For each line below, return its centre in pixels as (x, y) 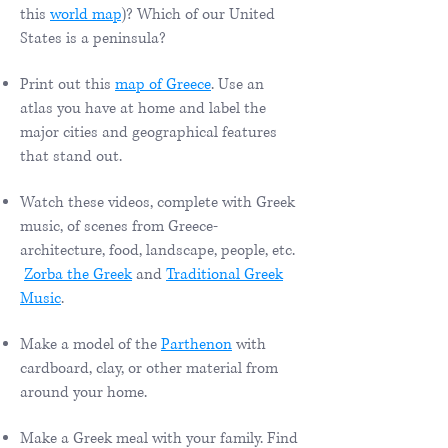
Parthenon (196, 344)
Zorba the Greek (78, 274)
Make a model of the (90, 344)
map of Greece (163, 84)
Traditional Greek (224, 274)
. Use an (237, 84)
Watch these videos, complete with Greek (157, 202)
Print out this (67, 84)
